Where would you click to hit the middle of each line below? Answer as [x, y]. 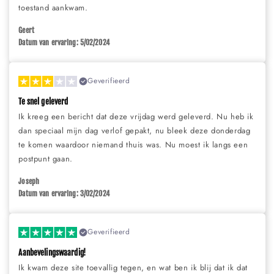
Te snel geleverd [43, 102]
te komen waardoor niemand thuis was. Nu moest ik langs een [133, 145]
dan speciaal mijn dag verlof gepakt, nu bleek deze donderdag [135, 131]
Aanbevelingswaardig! [52, 253]
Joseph [29, 182]
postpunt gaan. [46, 159]
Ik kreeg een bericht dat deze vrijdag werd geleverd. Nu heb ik [136, 117]
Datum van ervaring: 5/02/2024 [64, 43]
